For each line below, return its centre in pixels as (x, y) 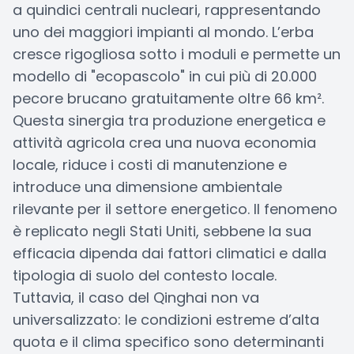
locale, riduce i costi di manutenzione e (150, 165)
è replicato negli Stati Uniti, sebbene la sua (162, 231)
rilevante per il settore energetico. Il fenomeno (175, 209)
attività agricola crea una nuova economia (164, 143)
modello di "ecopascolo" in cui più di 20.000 (165, 76)
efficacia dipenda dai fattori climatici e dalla (169, 253)
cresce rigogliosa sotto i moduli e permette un (177, 54)
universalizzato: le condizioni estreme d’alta (166, 320)
